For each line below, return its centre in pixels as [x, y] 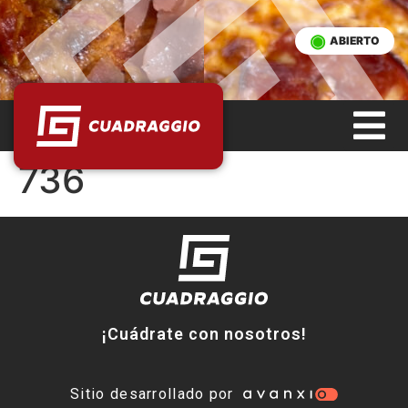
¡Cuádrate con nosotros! [204, 334]
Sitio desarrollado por [152, 394]
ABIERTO [355, 41]
